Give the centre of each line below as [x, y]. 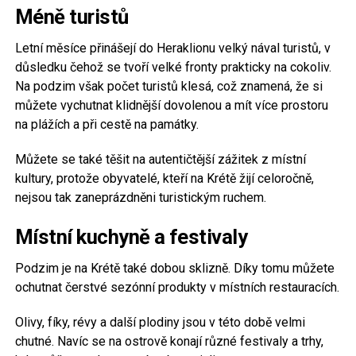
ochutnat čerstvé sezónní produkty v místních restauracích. [177, 287]
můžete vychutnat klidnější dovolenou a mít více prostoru [171, 105]
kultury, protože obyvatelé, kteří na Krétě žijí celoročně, [164, 178]
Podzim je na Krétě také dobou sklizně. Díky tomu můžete [174, 268]
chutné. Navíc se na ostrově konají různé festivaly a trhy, [169, 341]
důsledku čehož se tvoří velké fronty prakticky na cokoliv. [173, 67]
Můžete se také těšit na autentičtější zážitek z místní [160, 159]
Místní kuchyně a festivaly [131, 236]
